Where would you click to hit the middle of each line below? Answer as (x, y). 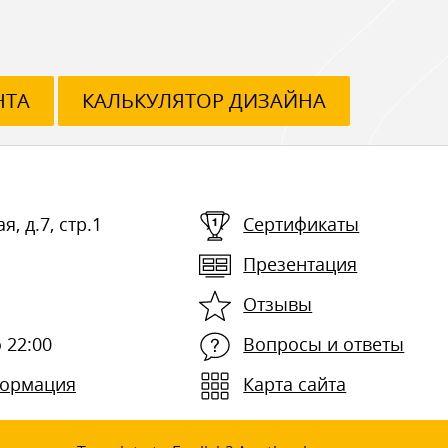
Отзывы (278, 303)
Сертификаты (301, 223)
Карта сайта (295, 383)
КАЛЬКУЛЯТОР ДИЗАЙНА (204, 100)
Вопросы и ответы (324, 343)
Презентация (300, 263)
